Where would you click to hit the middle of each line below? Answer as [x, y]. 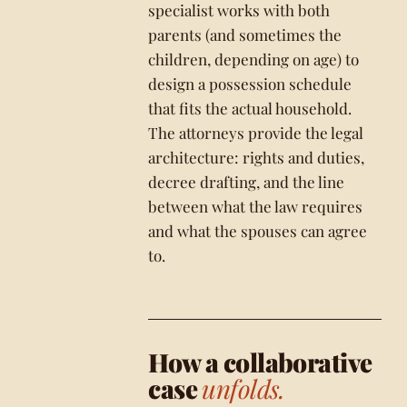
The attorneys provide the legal [256, 133]
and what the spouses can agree [258, 231]
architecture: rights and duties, [257, 157]
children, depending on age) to [254, 59]
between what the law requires [256, 206]
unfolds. [243, 388]
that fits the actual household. [250, 108]
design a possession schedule [250, 84]
